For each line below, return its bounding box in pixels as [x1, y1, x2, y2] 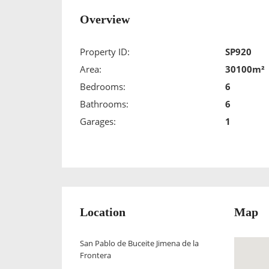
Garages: [80, 115, 116, 127]
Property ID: [80, 46, 130, 58]
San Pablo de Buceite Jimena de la [80, 238, 199, 249]
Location [80, 205, 125, 219]
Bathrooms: [80, 98, 128, 110]
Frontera [80, 250, 111, 261]
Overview [80, 13, 130, 26]
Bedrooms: [80, 80, 125, 92]
